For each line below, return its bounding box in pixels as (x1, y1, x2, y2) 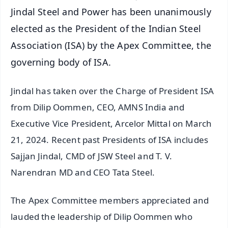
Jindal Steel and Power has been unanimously (11, 5, 211, 18)
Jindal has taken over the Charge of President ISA (11, 85, 214, 97)
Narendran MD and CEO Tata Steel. (11, 166, 155, 179)
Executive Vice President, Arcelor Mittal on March (11, 118, 212, 130)
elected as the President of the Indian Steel (11, 22, 201, 35)
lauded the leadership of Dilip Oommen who (11, 211, 192, 223)
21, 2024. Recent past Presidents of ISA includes (11, 134, 209, 146)
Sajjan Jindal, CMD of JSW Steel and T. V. (11, 150, 172, 162)
